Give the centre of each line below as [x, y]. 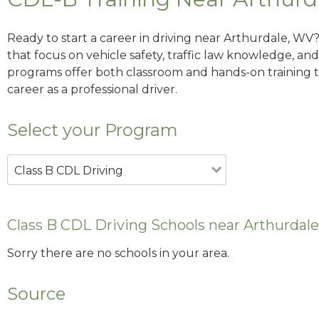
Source [36, 294]
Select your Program [93, 130]
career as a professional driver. [92, 89]
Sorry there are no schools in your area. [118, 253]
